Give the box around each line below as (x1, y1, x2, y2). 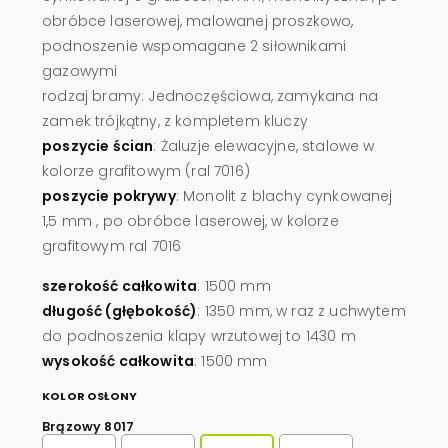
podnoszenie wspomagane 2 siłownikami (42, 35, 347, 56)
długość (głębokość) (42, 300, 198, 321)
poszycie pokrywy (42, 185, 176, 206)
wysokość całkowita (42, 350, 195, 371)
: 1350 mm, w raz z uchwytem (197, 300, 406, 321)
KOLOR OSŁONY (42, 387, 138, 404)
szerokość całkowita (42, 275, 198, 296)
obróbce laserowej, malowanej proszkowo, (42, 10, 354, 31)
